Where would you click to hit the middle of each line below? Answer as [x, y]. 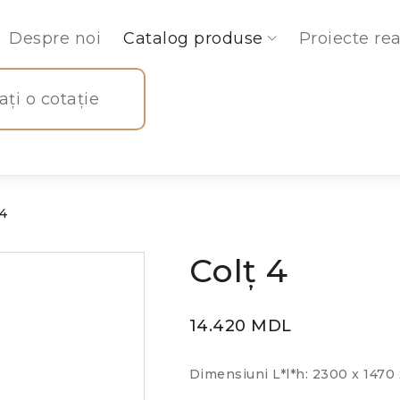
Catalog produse [193, 38]
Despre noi [55, 38]
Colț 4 [238, 271]
